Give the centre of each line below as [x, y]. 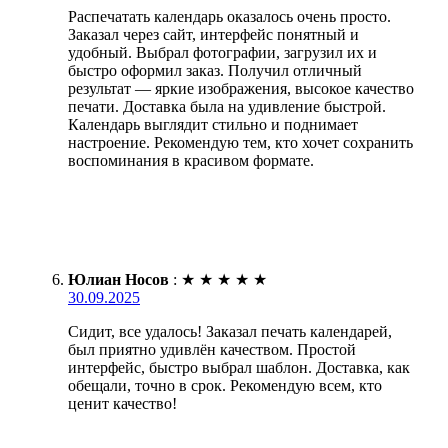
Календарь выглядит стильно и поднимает [213, 125]
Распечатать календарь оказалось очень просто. [229, 17]
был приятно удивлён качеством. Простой [212, 350]
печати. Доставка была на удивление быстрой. [227, 107]
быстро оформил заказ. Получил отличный [215, 71]
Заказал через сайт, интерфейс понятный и [213, 35]
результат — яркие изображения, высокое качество [241, 89]
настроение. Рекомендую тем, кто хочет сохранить [240, 143]
